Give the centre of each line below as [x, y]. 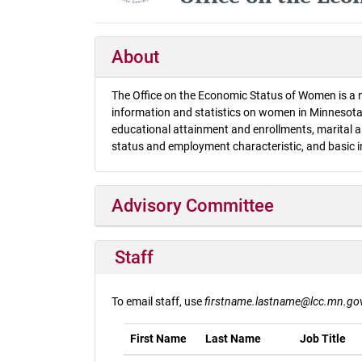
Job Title [323, 338]
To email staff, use [158, 301]
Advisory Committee [193, 205]
